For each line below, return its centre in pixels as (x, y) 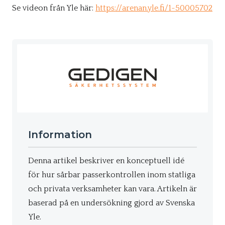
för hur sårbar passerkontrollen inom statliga (112, 175)
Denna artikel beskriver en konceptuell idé (106, 160)
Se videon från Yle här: (54, 8)
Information (60, 134)
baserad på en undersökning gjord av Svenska (111, 203)
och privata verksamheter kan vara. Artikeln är (113, 189)
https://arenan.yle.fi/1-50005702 (154, 8)
